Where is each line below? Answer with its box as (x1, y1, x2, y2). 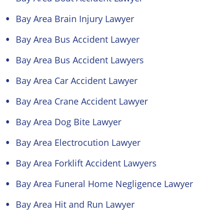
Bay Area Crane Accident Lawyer (16, 95, 148, 107)
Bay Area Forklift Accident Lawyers (16, 157, 157, 169)
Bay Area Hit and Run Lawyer (16, 198, 135, 210)
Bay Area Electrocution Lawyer (16, 137, 140, 148)
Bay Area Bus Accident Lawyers (16, 54, 144, 66)
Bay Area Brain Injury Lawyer (16, 13, 134, 25)
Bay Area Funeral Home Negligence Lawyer (16, 178, 193, 190)
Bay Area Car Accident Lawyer (16, 75, 137, 86)
